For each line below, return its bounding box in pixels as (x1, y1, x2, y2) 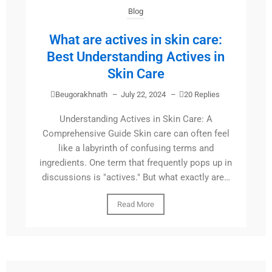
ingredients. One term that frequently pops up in (39, 157, 233, 169)
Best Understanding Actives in (47, 49, 225, 65)
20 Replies (183, 90, 220, 100)
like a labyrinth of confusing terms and (58, 143, 214, 154)
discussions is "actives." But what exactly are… (41, 172, 230, 183)
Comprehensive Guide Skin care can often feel (42, 128, 229, 140)
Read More (117, 200, 155, 209)
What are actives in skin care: (49, 32, 223, 48)
